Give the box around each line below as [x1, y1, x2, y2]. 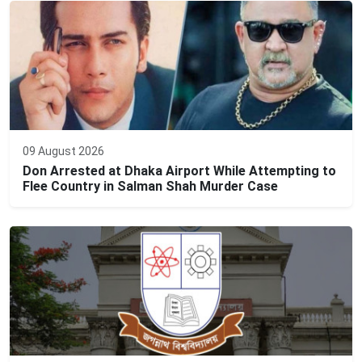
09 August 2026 [23, 145, 104, 158]
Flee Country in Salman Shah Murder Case [23, 179, 278, 195]
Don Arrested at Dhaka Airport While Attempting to [23, 163, 336, 179]
